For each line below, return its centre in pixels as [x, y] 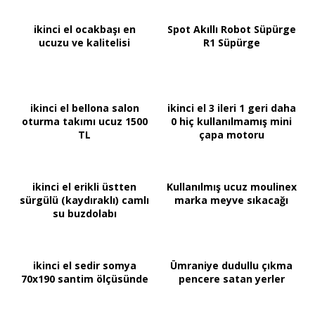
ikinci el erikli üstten [84, 187]
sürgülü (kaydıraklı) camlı [84, 200]
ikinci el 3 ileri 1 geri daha [231, 108]
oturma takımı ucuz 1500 [84, 122]
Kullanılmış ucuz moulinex [231, 187]
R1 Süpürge [231, 43]
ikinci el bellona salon [84, 108]
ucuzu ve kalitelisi [84, 43]
